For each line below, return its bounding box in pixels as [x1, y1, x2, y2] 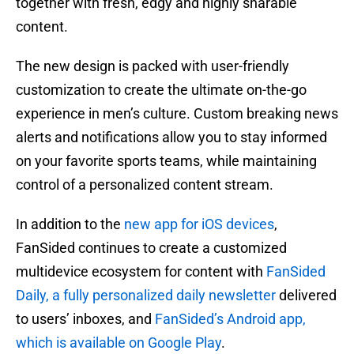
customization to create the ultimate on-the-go [16, 81, 307, 99]
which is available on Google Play [16, 334, 221, 352]
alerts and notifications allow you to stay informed [16, 129, 327, 146]
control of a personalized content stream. [16, 176, 273, 194]
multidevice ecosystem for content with [16, 263, 266, 281]
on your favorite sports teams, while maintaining [16, 153, 317, 170]
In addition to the [16, 216, 124, 233]
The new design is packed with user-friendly [16, 58, 289, 75]
